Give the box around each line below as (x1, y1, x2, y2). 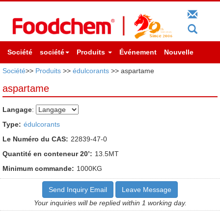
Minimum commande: (2, 164, 74, 172)
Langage (2, 105, 32, 113)
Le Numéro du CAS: (2, 135, 68, 143)
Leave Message (122, 185, 171, 193)
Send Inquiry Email (49, 185, 107, 193)
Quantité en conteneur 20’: (2, 149, 92, 158)
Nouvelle (164, 48, 193, 56)
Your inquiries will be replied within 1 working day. (33, 198, 187, 207)
